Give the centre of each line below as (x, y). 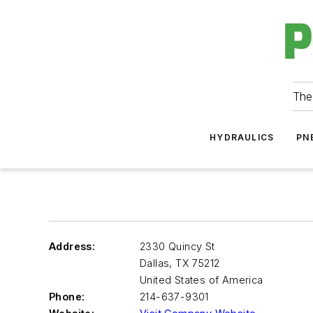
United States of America (202, 280)
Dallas (155, 263)
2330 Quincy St (177, 246)
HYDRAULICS (242, 137)
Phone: (67, 297)
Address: (72, 246)
